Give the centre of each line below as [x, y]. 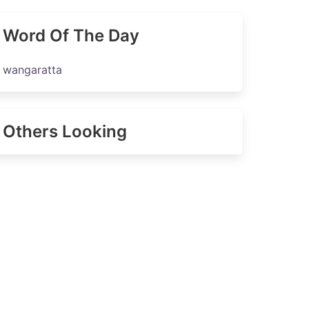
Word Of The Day [71, 36]
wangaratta [32, 70]
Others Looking [64, 131]
